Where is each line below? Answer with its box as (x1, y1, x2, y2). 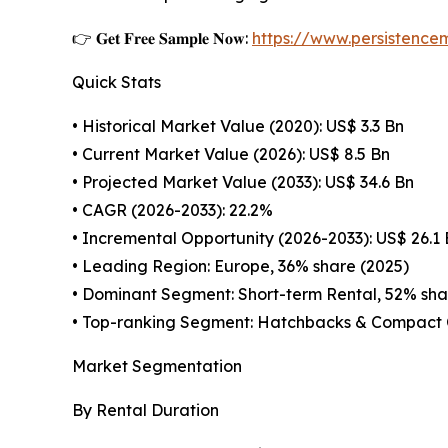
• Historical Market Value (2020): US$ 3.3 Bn (72, 116, 404, 137)
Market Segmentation (72, 356, 242, 377)
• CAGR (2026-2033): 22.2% (72, 200, 273, 221)
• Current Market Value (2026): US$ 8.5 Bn (72, 144, 390, 165)
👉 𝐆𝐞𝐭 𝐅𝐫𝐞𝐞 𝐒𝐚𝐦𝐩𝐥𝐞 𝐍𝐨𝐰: (72, 28, 252, 49)
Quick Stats (72, 72, 161, 93)
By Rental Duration (72, 400, 219, 421)
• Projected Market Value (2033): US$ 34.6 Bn (72, 172, 414, 193)
